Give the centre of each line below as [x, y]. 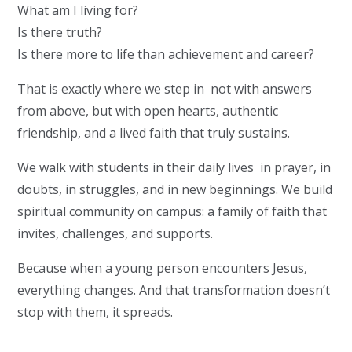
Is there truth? [60, 32]
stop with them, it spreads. [95, 312]
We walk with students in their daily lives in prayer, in [174, 167]
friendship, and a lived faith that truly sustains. [154, 133]
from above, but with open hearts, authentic [148, 111]
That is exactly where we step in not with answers [165, 89]
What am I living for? [78, 10]
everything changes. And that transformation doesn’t [174, 290]
